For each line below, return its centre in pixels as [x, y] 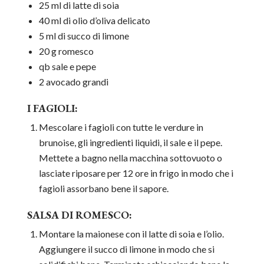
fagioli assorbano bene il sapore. [103, 189]
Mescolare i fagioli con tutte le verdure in [121, 127]
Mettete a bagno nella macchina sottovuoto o [130, 158]
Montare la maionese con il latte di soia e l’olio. [131, 234]
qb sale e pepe [67, 67]
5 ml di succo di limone [84, 36]
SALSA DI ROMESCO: [79, 215]
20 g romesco [66, 51]
